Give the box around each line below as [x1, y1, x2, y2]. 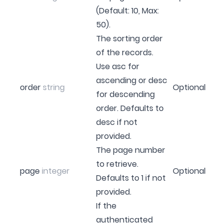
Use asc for [96, 60, 139, 72]
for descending [96, 88, 155, 100]
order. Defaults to [96, 102, 164, 114]
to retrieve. [96, 158, 138, 170]
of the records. [96, 46, 153, 58]
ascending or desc [96, 74, 167, 86]
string [43, 81, 65, 93]
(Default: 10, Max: [96, 4, 159, 16]
